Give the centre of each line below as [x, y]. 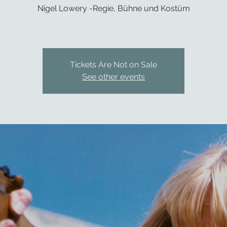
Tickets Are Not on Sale [113, 65]
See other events [113, 77]
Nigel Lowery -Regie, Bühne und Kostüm [113, 8]
